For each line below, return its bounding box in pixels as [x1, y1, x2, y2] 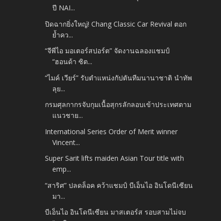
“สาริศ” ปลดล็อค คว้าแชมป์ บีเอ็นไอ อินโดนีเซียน [45, 180, 193, 190]
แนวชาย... [52, 110, 83, 120]
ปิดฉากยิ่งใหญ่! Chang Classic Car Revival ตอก [45, 19, 187, 29]
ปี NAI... [52, 3, 75, 13]
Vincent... [52, 137, 80, 147]
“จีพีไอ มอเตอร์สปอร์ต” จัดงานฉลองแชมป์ [45, 46, 170, 56]
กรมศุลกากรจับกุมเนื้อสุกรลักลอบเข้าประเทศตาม [45, 100, 192, 110]
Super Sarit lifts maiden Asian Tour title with [45, 153, 184, 163]
